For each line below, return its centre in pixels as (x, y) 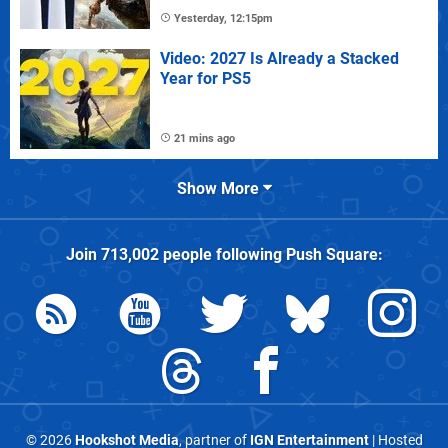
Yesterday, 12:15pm (223, 18)
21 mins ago (204, 138)
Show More (219, 188)
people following (222, 254)
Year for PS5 (205, 78)
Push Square (331, 254)
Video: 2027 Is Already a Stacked (279, 58)
